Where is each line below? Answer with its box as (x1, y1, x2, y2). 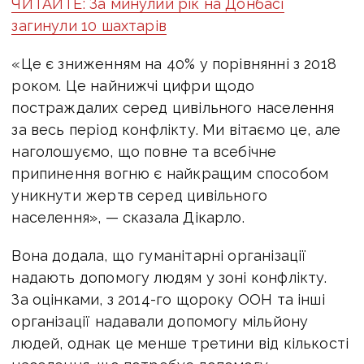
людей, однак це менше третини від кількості (11, 334, 349, 352)
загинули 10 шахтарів (11, 16, 167, 34)
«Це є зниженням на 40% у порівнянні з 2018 (11, 54, 336, 72)
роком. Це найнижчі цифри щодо (11, 76, 255, 94)
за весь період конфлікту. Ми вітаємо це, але (11, 120, 341, 138)
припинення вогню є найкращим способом (11, 164, 329, 182)
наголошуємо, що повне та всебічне (11, 142, 277, 160)
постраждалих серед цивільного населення (11, 98, 335, 116)
